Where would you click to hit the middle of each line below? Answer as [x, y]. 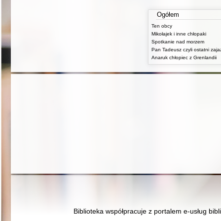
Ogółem [168, 15]
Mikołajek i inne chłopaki [179, 34]
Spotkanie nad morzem [178, 42]
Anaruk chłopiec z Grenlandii [184, 58]
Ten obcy [162, 26]
